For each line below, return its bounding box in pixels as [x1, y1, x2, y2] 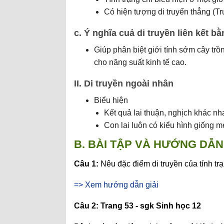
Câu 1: [74, 159, 98, 168]
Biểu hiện [94, 96, 128, 104]
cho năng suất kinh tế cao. [94, 58, 186, 66]
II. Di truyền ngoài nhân [74, 78, 173, 88]
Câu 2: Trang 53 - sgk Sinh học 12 [74, 201, 201, 210]
